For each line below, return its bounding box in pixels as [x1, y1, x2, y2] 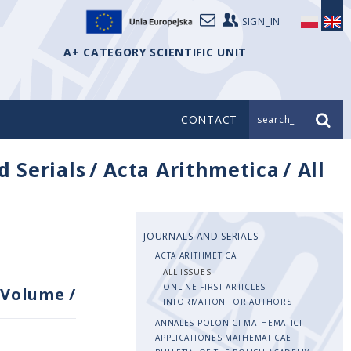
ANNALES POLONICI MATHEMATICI [155, 317, 302, 328]
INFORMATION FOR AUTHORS [163, 296, 292, 307]
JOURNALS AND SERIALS [143, 230, 259, 243]
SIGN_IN [242, 15, 280, 28]
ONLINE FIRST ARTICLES [163, 281, 266, 292]
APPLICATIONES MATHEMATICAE [155, 332, 291, 343]
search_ [257, 113, 295, 126]
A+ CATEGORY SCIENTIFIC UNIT [63, 45, 247, 60]
